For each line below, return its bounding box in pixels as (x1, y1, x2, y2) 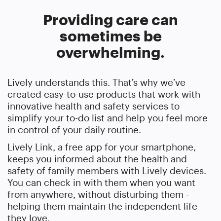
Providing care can (43, 10, 178, 29)
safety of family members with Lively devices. (7, 164, 206, 177)
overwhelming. (56, 43, 165, 62)
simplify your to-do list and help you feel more (7, 111, 208, 124)
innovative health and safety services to (7, 100, 180, 112)
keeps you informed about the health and (7, 152, 187, 165)
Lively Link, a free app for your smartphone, (7, 141, 196, 153)
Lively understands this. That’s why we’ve (7, 76, 185, 88)
